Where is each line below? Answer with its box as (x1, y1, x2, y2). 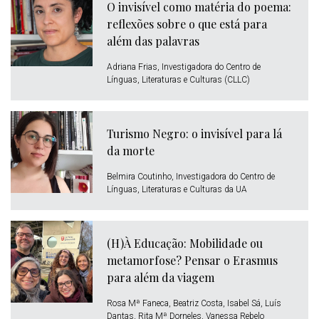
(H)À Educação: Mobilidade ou (107, 236, 263, 251)
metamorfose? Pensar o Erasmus (107, 253, 278, 268)
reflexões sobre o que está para (107, 16, 267, 31)
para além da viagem (107, 270, 214, 285)
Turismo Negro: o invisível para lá (107, 126, 282, 141)
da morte (107, 143, 155, 158)
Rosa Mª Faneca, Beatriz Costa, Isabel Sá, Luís (107, 298, 281, 308)
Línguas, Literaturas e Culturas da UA (107, 184, 247, 194)
